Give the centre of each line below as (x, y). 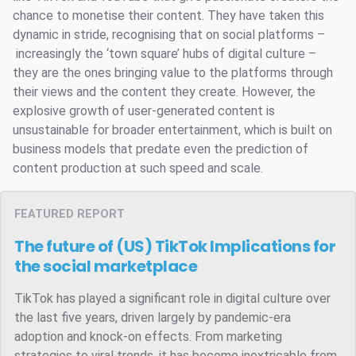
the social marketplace (106, 267)
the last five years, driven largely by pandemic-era (153, 318)
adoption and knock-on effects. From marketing (148, 337)
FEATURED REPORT (70, 215)
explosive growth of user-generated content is (144, 111)
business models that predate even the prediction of (161, 149)
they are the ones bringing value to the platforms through (173, 73)
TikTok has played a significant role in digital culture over (172, 299)
